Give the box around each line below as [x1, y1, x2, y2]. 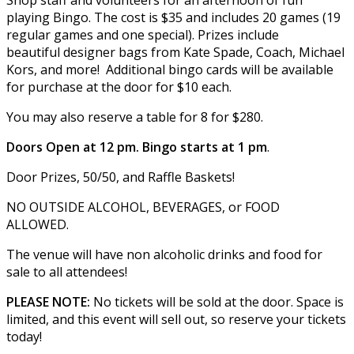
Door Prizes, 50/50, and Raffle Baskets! [6, 168, 235, 186]
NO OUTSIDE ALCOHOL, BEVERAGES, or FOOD [6, 198, 280, 216]
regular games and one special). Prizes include [6, 25, 279, 43]
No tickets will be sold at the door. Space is [93, 292, 344, 311]
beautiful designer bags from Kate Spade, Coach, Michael [6, 43, 345, 61]
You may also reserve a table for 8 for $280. [6, 107, 263, 126]
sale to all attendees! [6, 262, 127, 281]
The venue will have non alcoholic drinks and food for [6, 245, 322, 263]
